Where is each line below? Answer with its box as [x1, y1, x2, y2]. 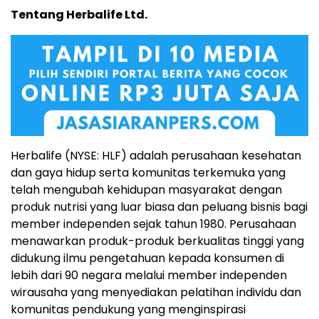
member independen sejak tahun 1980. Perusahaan [11, 215, 296, 232]
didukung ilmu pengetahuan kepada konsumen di [11, 249, 284, 266]
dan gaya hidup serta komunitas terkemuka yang [11, 164, 286, 181]
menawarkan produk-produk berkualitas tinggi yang [11, 232, 304, 249]
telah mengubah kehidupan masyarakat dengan [11, 181, 282, 198]
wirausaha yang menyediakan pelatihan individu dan [11, 283, 301, 300]
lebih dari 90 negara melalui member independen [11, 266, 287, 283]
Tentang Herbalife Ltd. [11, 6, 147, 23]
